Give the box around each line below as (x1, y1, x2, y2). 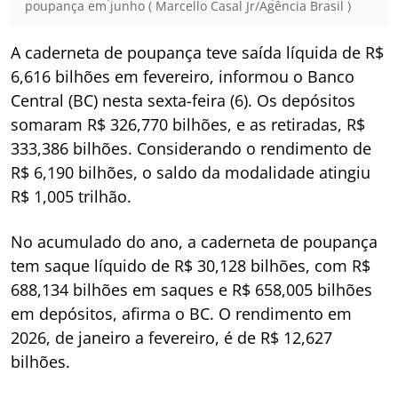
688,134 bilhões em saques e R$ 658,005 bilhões (11, 279, 372, 301)
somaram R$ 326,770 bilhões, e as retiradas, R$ (11, 114, 365, 136)
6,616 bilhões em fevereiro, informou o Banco (11, 66, 354, 88)
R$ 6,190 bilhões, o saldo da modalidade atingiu (11, 162, 370, 184)
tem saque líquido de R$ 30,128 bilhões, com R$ (11, 255, 370, 277)
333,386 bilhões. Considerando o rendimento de (11, 138, 371, 160)
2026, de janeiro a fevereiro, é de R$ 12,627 (11, 327, 332, 349)
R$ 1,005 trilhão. (11, 186, 131, 208)
